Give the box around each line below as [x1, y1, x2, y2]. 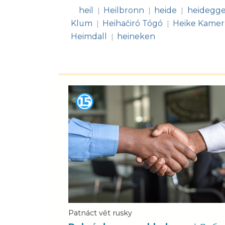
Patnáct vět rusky [68, 208, 132, 217]
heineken [117, 32, 156, 41]
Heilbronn [103, 6, 145, 15]
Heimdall [71, 32, 107, 41]
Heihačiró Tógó [102, 19, 163, 28]
